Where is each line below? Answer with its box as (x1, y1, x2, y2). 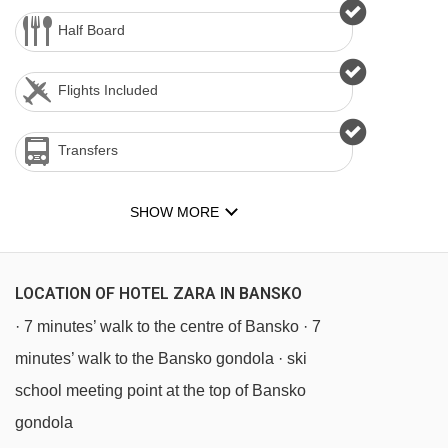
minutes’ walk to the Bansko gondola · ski (15, 350, 307, 367)
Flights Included (58, 82, 158, 98)
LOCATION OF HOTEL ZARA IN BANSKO (15, 284, 302, 303)
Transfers (58, 142, 118, 158)
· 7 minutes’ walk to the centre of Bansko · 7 (15, 318, 321, 335)
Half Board (58, 22, 125, 38)
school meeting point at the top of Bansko (15, 382, 306, 399)
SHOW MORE (130, 204, 219, 220)
